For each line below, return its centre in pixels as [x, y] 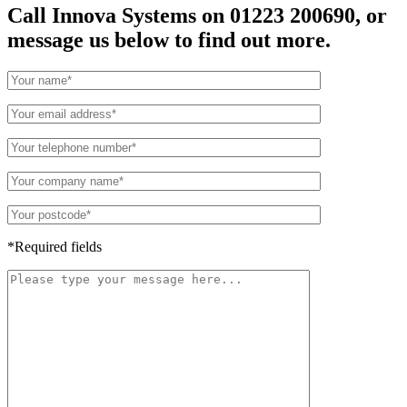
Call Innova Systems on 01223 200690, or [197, 15]
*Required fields [55, 246]
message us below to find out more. [169, 40]
